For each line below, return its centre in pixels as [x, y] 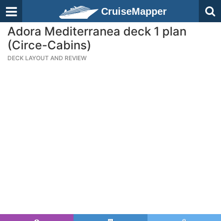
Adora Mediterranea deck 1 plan [97, 31]
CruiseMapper [134, 11]
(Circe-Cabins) [49, 45]
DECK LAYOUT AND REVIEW [47, 58]
